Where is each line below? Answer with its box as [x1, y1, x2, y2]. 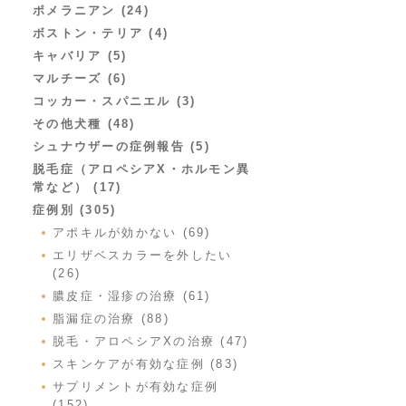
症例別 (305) [33, 203, 117, 217]
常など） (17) [33, 180, 122, 194]
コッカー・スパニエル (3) [33, 94, 197, 108]
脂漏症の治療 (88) [53, 312, 169, 325]
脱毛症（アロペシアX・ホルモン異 [33, 162, 250, 176]
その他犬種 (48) [33, 117, 136, 130]
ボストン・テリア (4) [33, 26, 169, 40]
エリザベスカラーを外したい [53, 248, 233, 262]
